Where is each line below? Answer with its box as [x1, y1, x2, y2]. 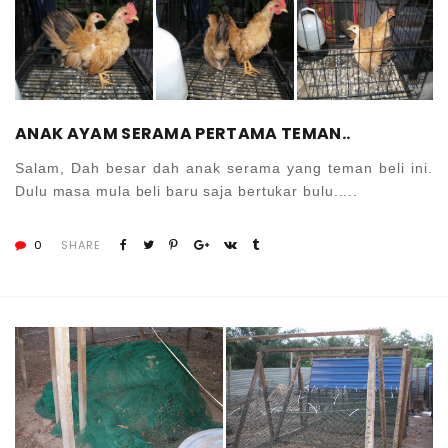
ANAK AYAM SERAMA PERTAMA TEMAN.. [15, 121, 351, 145]
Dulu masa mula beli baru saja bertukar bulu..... [15, 182, 359, 199]
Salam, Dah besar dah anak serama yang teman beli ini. [15, 159, 433, 176]
